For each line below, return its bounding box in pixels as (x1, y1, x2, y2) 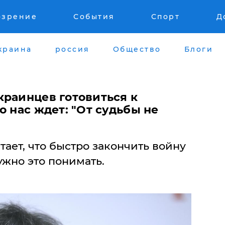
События (73, 12, 115, 21)
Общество (113, 44, 161, 54)
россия (55, 44, 90, 54)
